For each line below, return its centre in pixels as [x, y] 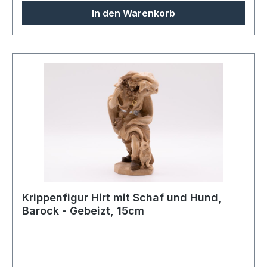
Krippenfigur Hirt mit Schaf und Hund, [122, 198]
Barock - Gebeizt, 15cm [83, 211]
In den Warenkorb [133, 13]
